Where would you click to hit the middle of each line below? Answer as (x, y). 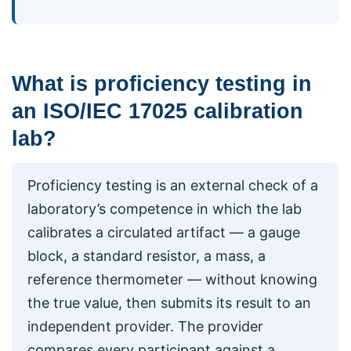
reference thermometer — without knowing (172, 280)
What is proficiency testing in (162, 83)
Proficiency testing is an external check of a (173, 186)
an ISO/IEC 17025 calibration (157, 111)
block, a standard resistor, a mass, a (147, 256)
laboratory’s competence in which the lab (165, 209)
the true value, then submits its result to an (169, 303)
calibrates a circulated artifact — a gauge (164, 233)
